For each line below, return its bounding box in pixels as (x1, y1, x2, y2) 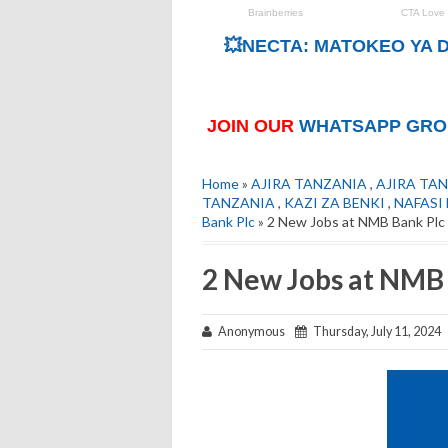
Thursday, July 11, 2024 (307, 324, 441, 340)
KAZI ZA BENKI (284, 194, 385, 212)
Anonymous (212, 324, 295, 340)
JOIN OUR (207, 116, 299, 137)
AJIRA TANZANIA (251, 175, 367, 193)
